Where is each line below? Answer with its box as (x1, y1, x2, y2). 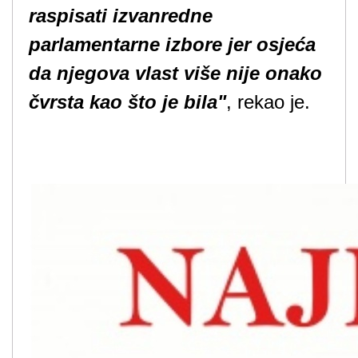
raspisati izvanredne (29, 5, 213, 26)
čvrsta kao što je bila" (29, 91, 226, 113)
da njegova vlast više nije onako (29, 62, 322, 84)
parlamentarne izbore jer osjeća (29, 34, 316, 55)
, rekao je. (226, 91, 310, 113)
